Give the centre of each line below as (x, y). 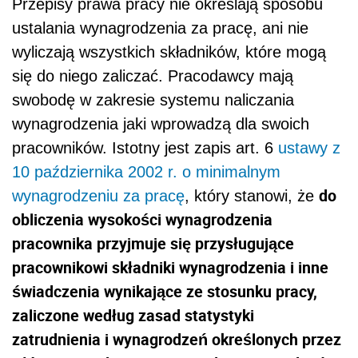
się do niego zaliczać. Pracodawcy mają (153, 76)
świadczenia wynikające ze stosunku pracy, (165, 291)
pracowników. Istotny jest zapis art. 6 (145, 147)
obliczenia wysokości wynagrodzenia (142, 219)
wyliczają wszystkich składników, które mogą (169, 52)
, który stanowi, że (252, 195)
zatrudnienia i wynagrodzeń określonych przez (177, 339)
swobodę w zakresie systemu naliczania (153, 99)
